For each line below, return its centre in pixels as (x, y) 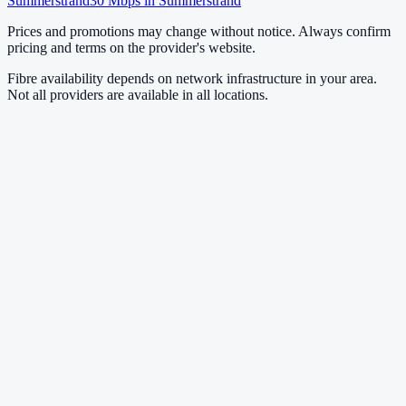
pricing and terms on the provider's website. (131, 47)
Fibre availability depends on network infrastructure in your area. (192, 78)
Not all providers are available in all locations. (138, 94)
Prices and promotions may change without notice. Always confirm (199, 31)
